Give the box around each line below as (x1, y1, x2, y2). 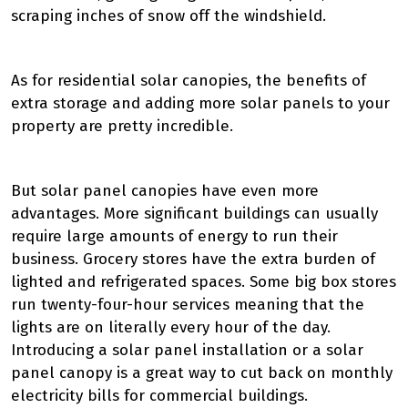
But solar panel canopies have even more (11, 181, 319, 200)
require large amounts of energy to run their (11, 227, 338, 246)
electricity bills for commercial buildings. (11, 386, 308, 405)
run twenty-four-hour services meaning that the (11, 295, 364, 314)
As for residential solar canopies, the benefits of (11, 71, 366, 90)
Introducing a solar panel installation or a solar (11, 341, 363, 360)
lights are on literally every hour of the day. (11, 318, 331, 337)
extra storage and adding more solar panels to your (11, 94, 390, 113)
